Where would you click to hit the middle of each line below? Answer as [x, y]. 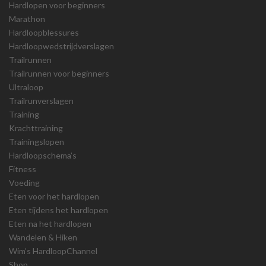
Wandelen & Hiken [43, 237]
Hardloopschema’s [43, 155]
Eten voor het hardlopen [54, 196]
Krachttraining [36, 128]
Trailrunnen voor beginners [59, 73]
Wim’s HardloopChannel [53, 251]
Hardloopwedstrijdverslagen [61, 46]
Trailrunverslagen [41, 100]
